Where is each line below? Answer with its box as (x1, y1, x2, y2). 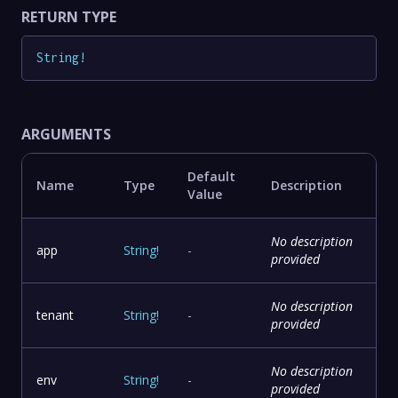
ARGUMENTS (21, 124, 111, 145)
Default (187, 168, 235, 186)
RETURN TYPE (21, 6, 116, 27)
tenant (36, 306, 74, 324)
